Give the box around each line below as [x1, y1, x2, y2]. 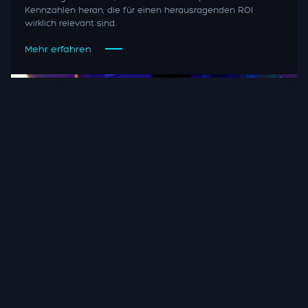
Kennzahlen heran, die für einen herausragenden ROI [25, 4, 253, 16]
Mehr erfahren [25, 43, 91, 55]
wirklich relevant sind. [25, 17, 116, 29]
